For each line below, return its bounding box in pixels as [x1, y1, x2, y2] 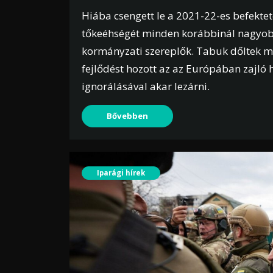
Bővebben [107, 110, 148, 122]
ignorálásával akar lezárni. [82, 79, 210, 94]
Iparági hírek [97, 168, 145, 178]
